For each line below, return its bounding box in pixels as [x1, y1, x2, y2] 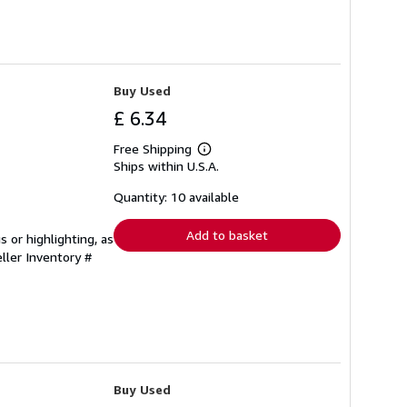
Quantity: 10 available [114, 189, 239, 205]
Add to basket [186, 227, 268, 243]
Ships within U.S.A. [114, 158, 219, 174]
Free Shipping [114, 141, 192, 157]
